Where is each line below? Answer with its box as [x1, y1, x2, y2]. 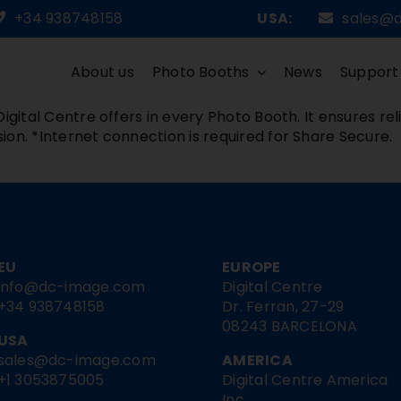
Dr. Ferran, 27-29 [222, 295, 345, 317]
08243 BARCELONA [222, 315, 357, 337]
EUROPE [222, 256, 281, 277]
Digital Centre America [222, 369, 388, 390]
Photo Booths [151, 62, 250, 83]
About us [70, 62, 134, 83]
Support [339, 62, 399, 83]
